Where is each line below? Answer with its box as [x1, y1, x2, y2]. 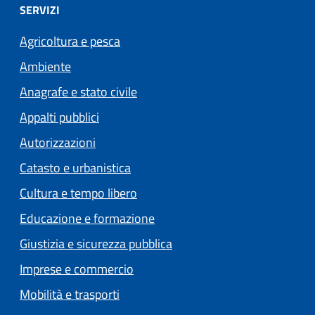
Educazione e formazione [20, 209, 155, 229]
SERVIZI [20, 1, 60, 19]
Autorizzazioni [20, 133, 96, 153]
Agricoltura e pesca [20, 32, 120, 51]
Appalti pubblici [20, 108, 99, 127]
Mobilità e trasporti [20, 285, 120, 304]
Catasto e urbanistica [20, 158, 131, 178]
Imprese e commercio [20, 259, 134, 279]
